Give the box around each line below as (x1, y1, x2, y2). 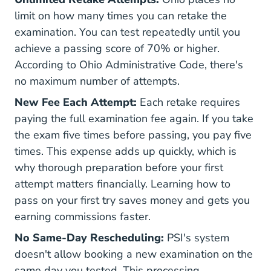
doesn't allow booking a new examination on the (15, 247, 253, 261)
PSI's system (164, 230, 229, 245)
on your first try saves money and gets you (38, 193, 250, 207)
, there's (204, 57, 243, 72)
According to (15, 57, 79, 72)
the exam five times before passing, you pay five (15, 128, 252, 142)
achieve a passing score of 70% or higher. (15, 41, 220, 56)
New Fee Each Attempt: (15, 95, 137, 109)
